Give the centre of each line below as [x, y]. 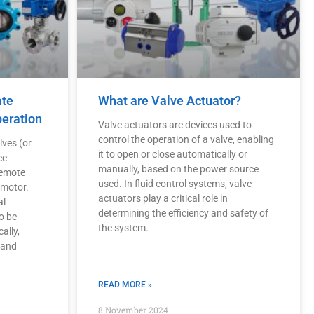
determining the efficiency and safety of [184, 213]
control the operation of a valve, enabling [186, 139]
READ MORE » [125, 284]
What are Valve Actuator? [170, 100]
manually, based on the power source [179, 169]
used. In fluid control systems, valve [175, 183]
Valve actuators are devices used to [175, 124]
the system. [124, 227]
